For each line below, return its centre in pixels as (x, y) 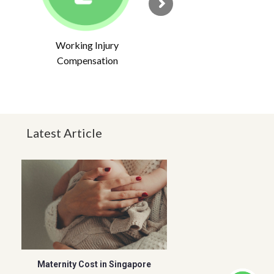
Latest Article (64, 132)
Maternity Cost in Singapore (94, 264)
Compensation (87, 61)
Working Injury (87, 45)
